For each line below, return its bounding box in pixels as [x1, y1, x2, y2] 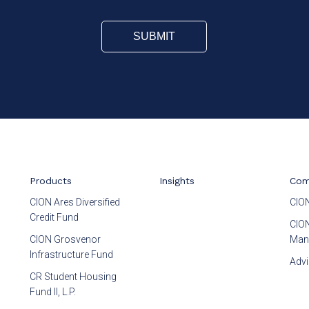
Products [30, 175, 72, 186]
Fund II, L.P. [30, 286, 77, 297]
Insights [159, 175, 195, 186]
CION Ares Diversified [30, 197, 121, 208]
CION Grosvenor [30, 234, 101, 245]
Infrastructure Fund [30, 249, 114, 260]
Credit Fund [30, 212, 79, 223]
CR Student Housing [30, 271, 117, 282]
